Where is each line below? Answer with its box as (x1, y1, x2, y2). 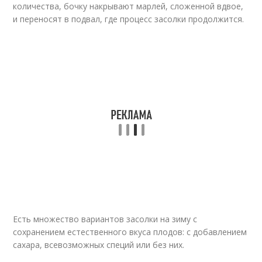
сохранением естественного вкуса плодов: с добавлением (13, 226, 247, 237)
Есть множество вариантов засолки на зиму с (13, 213, 198, 225)
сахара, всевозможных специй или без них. (13, 239, 185, 250)
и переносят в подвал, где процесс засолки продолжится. (13, 13, 244, 25)
